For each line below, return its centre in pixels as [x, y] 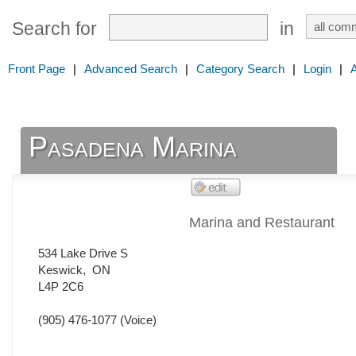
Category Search [240, 69]
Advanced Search [131, 69]
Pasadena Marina [133, 147]
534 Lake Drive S [83, 253]
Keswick [60, 270]
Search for [54, 29]
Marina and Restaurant [262, 223]
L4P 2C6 [61, 287]
